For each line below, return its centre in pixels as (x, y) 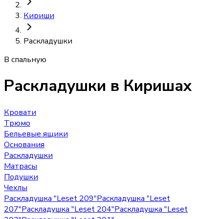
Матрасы (21, 166)
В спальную (25, 60)
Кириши (39, 16)
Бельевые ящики (36, 134)
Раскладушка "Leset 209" (50, 198)
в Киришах (151, 86)
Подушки (21, 177)
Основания (24, 144)
